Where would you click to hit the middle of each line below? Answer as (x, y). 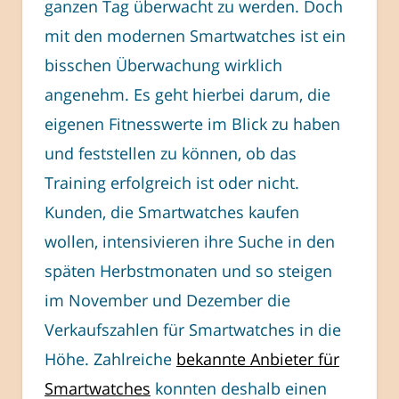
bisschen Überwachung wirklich (163, 65)
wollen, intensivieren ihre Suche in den (190, 241)
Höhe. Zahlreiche (110, 358)
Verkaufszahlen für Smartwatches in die (193, 329)
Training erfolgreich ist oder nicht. (172, 182)
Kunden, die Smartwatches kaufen (172, 212)
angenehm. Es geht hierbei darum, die (187, 94)
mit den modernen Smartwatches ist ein (195, 35)
